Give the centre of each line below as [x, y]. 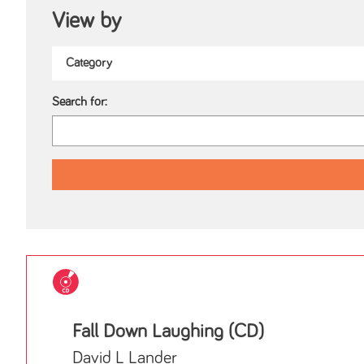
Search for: [80, 102]
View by [87, 21]
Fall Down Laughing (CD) [168, 332]
